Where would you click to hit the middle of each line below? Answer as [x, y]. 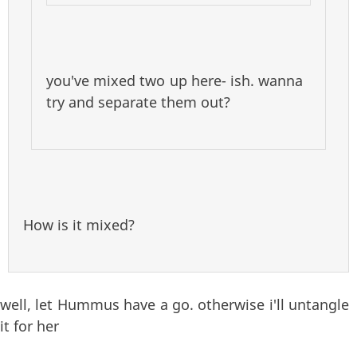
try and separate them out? [138, 102]
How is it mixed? [79, 224]
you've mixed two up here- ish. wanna [175, 80]
